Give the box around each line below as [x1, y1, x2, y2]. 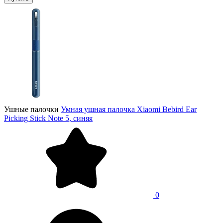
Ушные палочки [4, 105, 59, 113]
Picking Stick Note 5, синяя [4, 113, 93, 122]
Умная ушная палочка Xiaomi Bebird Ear [61, 105, 197, 113]
